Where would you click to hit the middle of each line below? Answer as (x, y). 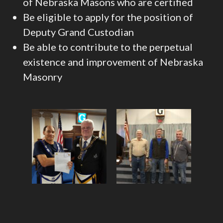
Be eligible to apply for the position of (108, 17)
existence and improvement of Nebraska (113, 62)
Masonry (43, 77)
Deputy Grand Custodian (79, 32)
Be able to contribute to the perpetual (108, 47)
